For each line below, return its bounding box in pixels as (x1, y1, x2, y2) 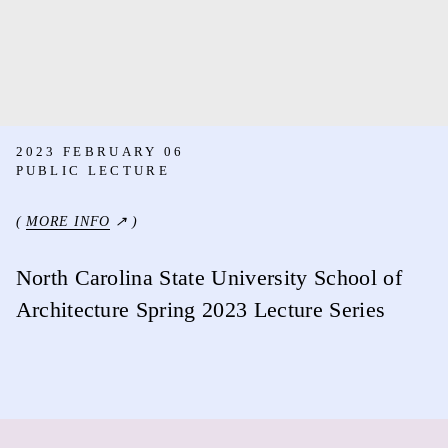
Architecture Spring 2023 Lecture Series (15, 297, 386, 322)
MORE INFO (26, 213, 111, 229)
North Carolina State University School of (15, 265, 402, 290)
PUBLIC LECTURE (15, 162, 170, 178)
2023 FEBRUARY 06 (15, 143, 185, 159)
